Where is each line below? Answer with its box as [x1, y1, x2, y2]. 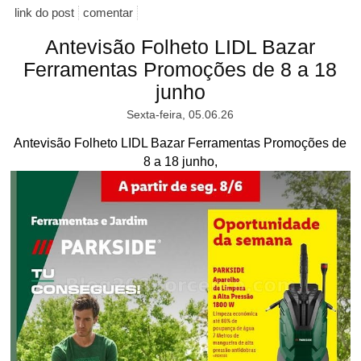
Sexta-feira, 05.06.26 [127, 108, 234, 122]
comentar [83, 5, 134, 19]
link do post [15, 5, 75, 19]
